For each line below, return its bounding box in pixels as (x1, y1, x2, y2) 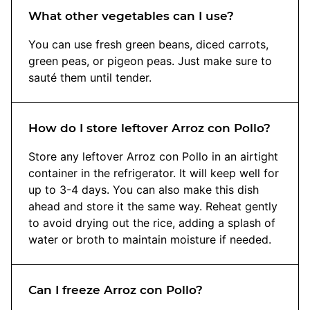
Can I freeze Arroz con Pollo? (28, 283, 203, 298)
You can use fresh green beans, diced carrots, (28, 37, 268, 52)
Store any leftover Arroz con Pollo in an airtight (28, 149, 278, 164)
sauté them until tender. (28, 71, 152, 85)
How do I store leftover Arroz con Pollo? (28, 121, 271, 136)
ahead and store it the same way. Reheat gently (28, 199, 277, 214)
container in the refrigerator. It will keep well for (28, 166, 279, 181)
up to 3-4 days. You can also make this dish (28, 183, 259, 197)
